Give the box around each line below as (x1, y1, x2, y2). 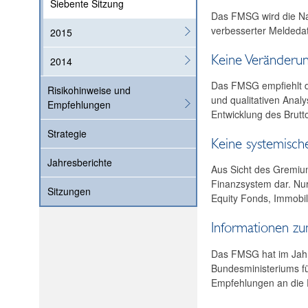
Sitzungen (47, 184, 91, 199)
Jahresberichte (47, 155, 112, 170)
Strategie (47, 126, 87, 141)
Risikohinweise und (47, 83, 131, 98)
